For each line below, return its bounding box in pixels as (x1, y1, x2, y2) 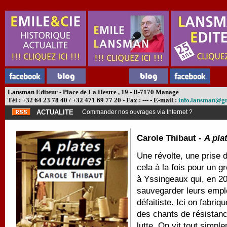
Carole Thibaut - (137, 133, 204, 143)
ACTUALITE (36, 108, 73, 116)
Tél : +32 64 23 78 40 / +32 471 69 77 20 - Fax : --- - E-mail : (6, 96, 178, 104)
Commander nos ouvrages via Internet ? (82, 108, 193, 116)
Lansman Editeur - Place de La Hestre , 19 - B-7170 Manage (6, 88, 179, 96)
